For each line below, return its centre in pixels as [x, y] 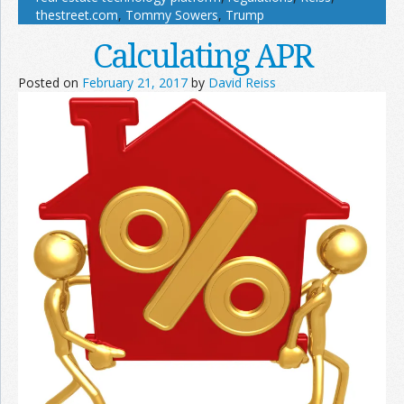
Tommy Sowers [172, 15]
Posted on [50, 83]
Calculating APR [202, 56]
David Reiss [242, 83]
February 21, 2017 [135, 83]
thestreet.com [77, 15]
